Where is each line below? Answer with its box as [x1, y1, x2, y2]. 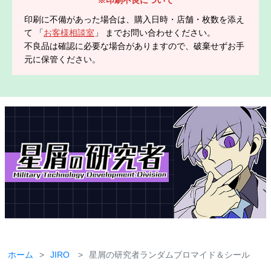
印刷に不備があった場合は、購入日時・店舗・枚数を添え [24, 14, 244, 24]
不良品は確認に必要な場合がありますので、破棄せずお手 [24, 41, 244, 51]
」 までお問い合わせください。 [94, 27, 215, 38]
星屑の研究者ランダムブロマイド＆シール [89, 249, 250, 260]
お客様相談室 [44, 27, 94, 38]
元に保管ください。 [24, 54, 100, 64]
